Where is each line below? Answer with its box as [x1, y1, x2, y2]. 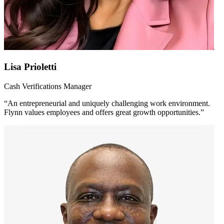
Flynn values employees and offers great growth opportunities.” [4, 107, 204, 116]
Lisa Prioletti [4, 61, 56, 72]
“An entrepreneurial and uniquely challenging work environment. [4, 98, 210, 107]
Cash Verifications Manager [4, 81, 91, 90]
